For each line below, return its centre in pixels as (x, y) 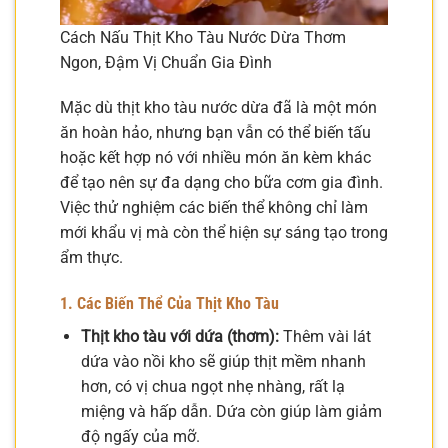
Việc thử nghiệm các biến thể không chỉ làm (214, 208)
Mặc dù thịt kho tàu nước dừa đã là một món (218, 108)
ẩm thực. (91, 258)
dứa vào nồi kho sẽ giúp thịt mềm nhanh (223, 362)
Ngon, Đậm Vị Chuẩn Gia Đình (166, 62)
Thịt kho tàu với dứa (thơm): (179, 337)
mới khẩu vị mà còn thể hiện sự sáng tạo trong (224, 233)
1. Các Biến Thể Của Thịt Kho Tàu (169, 304)
